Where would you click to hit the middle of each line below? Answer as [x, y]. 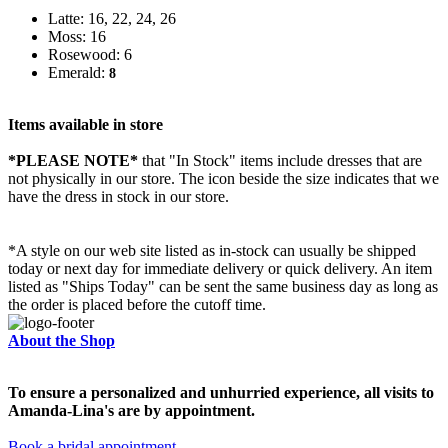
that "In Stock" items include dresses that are [280, 161]
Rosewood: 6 [90, 55]
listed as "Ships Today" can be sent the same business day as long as [223, 287]
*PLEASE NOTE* [73, 161]
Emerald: [78, 73]
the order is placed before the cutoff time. [137, 305]
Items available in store [85, 125]
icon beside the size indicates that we [323, 179]
